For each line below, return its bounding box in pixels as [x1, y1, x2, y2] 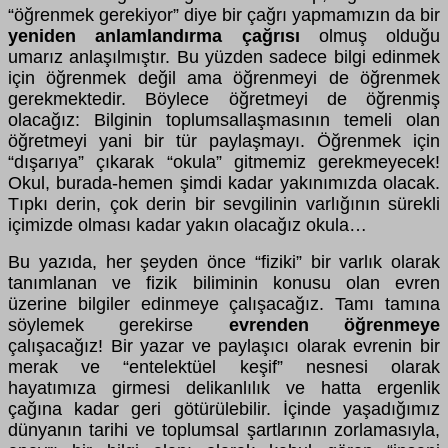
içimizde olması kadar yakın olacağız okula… [8, 214, 367, 235]
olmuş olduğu [299, 25, 440, 46]
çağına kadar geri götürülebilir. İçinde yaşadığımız [8, 398, 440, 419]
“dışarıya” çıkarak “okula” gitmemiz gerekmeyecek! [8, 151, 440, 172]
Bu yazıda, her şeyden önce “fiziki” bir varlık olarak [8, 251, 440, 272]
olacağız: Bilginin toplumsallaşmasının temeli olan [8, 109, 440, 130]
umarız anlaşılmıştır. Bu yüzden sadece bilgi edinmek [8, 46, 440, 67]
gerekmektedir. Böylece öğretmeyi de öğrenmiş [8, 88, 440, 109]
